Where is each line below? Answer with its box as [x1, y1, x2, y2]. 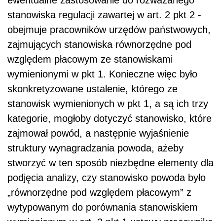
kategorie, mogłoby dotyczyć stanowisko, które [7, 113, 212, 124]
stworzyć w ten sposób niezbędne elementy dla [7, 157, 214, 169]
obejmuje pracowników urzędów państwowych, [7, 24, 211, 36]
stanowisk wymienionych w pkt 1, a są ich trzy [7, 98, 208, 110]
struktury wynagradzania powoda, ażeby [7, 143, 184, 154]
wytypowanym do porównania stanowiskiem [7, 202, 198, 213]
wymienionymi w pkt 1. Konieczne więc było [7, 69, 197, 80]
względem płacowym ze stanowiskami [7, 54, 173, 65]
